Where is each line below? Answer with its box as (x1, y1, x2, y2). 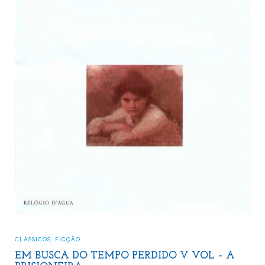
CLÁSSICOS (14, 235, 51, 244)
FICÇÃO (54, 235, 80, 244)
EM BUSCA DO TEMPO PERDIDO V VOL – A (14, 250, 235, 261)
